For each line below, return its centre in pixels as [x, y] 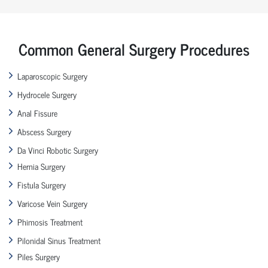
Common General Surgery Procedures [134, 48]
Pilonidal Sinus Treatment [59, 240]
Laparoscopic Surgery [52, 75]
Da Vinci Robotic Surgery [58, 150]
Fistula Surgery [42, 184]
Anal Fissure [37, 112]
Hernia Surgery [41, 166]
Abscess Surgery [44, 131]
